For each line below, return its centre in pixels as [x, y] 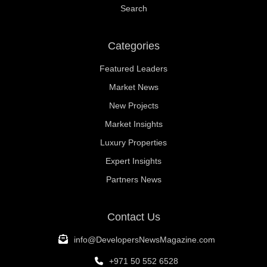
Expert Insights [133, 161]
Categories [133, 46]
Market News [133, 87]
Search [133, 9]
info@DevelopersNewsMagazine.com [144, 240]
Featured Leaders [133, 69]
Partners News [133, 180]
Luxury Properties [133, 143]
